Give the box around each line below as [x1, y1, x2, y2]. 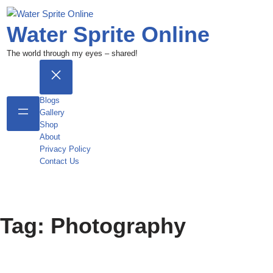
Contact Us [39, 156, 79, 166]
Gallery [39, 107, 65, 117]
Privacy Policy [39, 144, 91, 154]
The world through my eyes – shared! [6, 48, 138, 58]
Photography [51, 213, 186, 239]
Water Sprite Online [6, 21, 210, 47]
